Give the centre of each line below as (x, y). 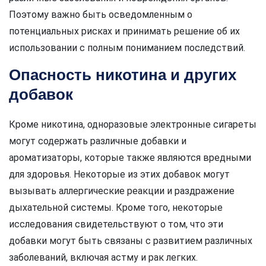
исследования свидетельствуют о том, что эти (116, 224)
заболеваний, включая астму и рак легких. (103, 258)
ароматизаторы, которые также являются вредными (130, 158)
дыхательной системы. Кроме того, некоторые (116, 208)
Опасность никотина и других (123, 75)
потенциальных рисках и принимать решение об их (124, 31)
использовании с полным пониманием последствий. (127, 48)
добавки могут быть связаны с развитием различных (131, 241)
